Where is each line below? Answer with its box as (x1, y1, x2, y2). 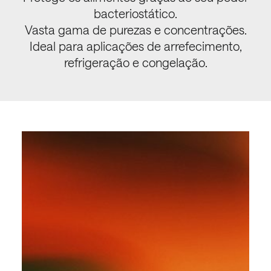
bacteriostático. (94, 5, 177, 21)
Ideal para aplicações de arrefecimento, (29, 38, 242, 53)
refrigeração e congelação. (64, 54, 207, 70)
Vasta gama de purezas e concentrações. (24, 22, 247, 37)
